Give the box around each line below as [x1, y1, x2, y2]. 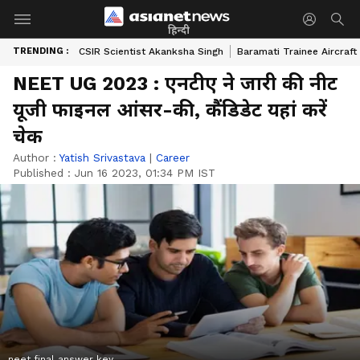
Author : [13, 151, 59, 164]
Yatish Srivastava [59, 151, 145, 164]
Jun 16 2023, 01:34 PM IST [75, 166, 215, 179]
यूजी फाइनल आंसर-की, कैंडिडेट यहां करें [13, 99, 327, 121]
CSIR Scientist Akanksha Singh [79, 46, 223, 57]
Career [156, 151, 190, 164]
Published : [13, 166, 75, 179]
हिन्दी [167, 24, 190, 36]
